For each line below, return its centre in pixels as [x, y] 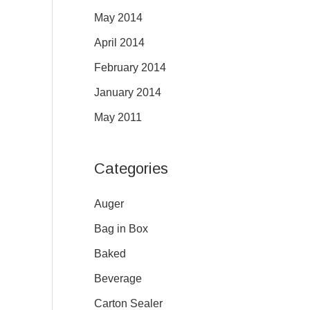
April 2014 [119, 42]
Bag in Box [121, 229]
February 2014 [130, 67]
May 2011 [118, 117]
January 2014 [128, 92]
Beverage [118, 279]
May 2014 [118, 17]
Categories [131, 169]
